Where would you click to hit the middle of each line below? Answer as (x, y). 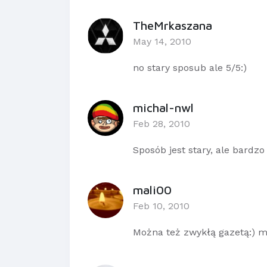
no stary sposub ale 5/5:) (190, 68)
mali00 (152, 190)
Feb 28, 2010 (162, 124)
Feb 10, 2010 (161, 206)
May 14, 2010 (162, 42)
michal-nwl (163, 108)
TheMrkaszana (173, 26)
